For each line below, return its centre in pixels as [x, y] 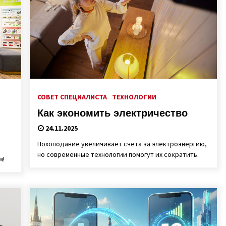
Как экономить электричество [112, 113]
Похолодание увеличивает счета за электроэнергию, [122, 144]
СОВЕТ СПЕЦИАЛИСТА [72, 97]
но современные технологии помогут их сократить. [118, 154]
